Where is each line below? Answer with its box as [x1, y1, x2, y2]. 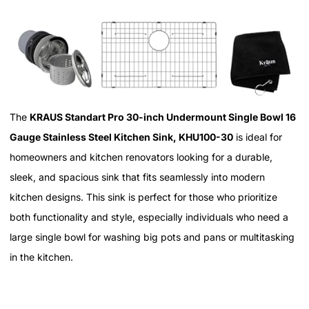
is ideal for [233, 130, 282, 143]
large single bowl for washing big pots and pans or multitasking [10, 230, 295, 243]
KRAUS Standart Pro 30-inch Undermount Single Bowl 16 [30, 110, 296, 123]
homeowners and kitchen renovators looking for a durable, [10, 150, 272, 163]
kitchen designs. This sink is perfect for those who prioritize [10, 190, 277, 203]
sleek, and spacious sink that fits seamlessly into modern [10, 170, 265, 183]
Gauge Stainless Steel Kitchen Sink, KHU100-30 [10, 130, 233, 143]
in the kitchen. [10, 250, 73, 263]
